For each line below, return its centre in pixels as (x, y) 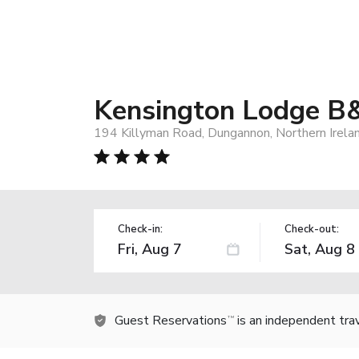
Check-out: (311, 229)
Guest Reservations (171, 320)
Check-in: (140, 229)
